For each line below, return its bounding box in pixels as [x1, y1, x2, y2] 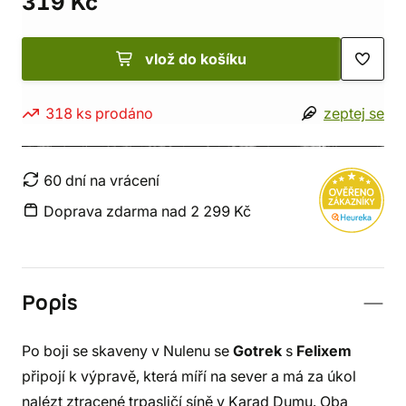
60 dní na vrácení [43, 171, 159, 189]
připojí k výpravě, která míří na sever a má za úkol [22, 367, 356, 385]
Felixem [296, 342, 352, 360]
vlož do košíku [145, 50, 246, 68]
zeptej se [324, 104, 384, 122]
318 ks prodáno [45, 104, 153, 122]
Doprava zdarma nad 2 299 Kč [43, 202, 251, 220]
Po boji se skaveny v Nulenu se [22, 342, 233, 360]
